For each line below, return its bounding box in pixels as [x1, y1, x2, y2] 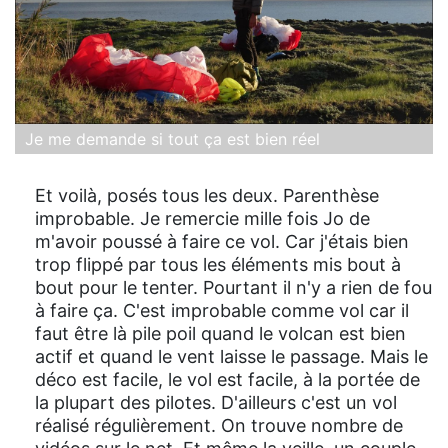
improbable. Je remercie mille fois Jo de [35, 207, 370, 229]
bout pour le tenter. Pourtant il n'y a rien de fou [35, 276, 432, 298]
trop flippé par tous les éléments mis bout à [35, 253, 401, 275]
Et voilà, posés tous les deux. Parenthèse [35, 184, 379, 206]
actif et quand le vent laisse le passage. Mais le [35, 345, 428, 367]
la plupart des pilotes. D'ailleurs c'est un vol [35, 391, 397, 413]
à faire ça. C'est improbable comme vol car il [35, 299, 409, 321]
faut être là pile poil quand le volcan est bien [35, 322, 406, 344]
